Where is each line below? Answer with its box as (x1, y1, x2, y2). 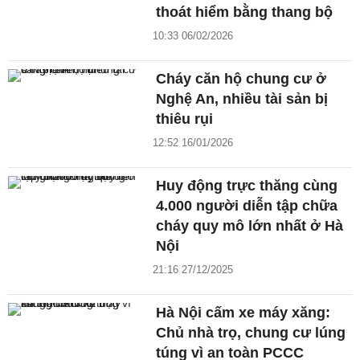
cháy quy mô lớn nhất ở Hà (156, 217, 344, 234)
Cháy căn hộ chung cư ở (156, 70, 327, 87)
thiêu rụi (156, 110, 214, 127)
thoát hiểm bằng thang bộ (156, 3, 333, 20)
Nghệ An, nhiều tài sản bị (156, 90, 329, 107)
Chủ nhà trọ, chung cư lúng (156, 324, 346, 341)
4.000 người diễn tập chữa (156, 197, 338, 214)
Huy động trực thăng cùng (156, 177, 338, 194)
